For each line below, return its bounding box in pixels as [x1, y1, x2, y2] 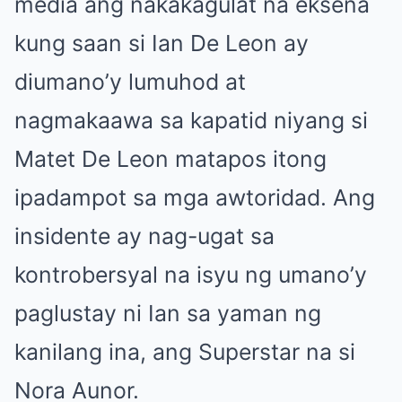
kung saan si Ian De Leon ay [14, 29, 309, 57]
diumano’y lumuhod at [14, 67, 246, 95]
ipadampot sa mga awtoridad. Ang [14, 183, 375, 211]
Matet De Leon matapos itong [14, 144, 327, 172]
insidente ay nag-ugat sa [14, 222, 275, 249]
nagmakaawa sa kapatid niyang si [14, 106, 368, 134]
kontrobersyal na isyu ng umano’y [14, 260, 367, 288]
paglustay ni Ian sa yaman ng [14, 299, 321, 327]
